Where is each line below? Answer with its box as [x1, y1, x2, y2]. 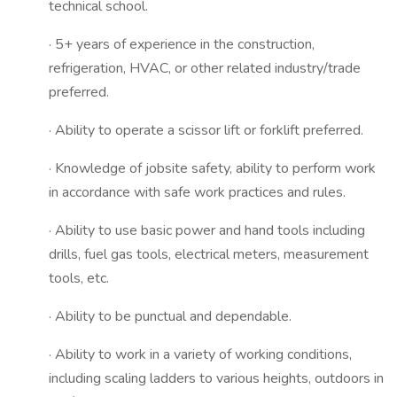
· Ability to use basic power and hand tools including [49, 221, 365, 240]
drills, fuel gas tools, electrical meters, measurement [49, 245, 369, 264]
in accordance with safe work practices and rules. [49, 183, 346, 202]
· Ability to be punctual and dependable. [49, 307, 292, 326]
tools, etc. [49, 269, 109, 288]
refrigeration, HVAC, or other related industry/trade [49, 58, 361, 78]
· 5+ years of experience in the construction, [49, 35, 315, 54]
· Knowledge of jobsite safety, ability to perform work [49, 159, 376, 178]
